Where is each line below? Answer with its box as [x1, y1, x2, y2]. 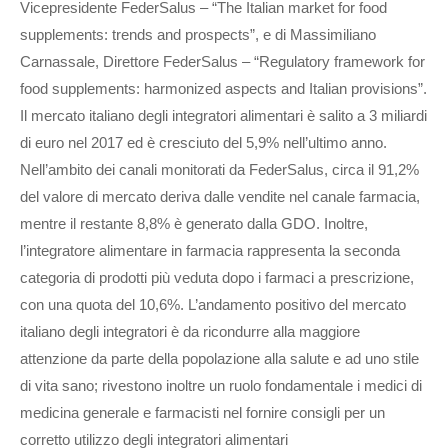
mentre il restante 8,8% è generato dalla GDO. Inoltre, [20, 215, 368, 233]
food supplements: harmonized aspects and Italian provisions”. [20, 80, 427, 98]
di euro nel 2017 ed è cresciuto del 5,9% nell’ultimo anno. [20, 134, 387, 152]
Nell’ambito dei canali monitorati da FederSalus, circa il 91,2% [20, 161, 419, 179]
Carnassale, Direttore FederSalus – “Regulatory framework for [20, 53, 425, 71]
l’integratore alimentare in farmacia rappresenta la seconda [20, 242, 400, 260]
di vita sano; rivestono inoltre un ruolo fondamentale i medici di [20, 377, 422, 395]
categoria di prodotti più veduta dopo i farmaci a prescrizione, [20, 269, 414, 287]
